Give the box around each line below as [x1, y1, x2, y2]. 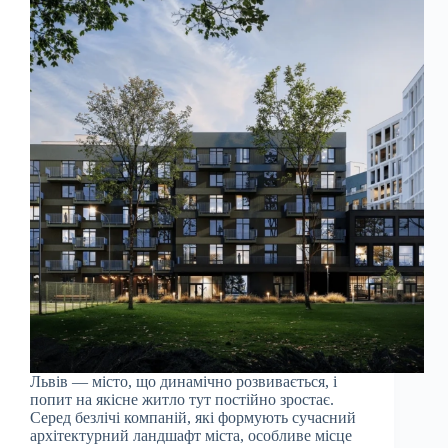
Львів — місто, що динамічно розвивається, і [30, 373, 337, 391]
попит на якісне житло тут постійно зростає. [30, 391, 334, 409]
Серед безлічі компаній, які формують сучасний [30, 409, 356, 427]
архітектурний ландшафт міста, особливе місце [30, 427, 352, 445]
